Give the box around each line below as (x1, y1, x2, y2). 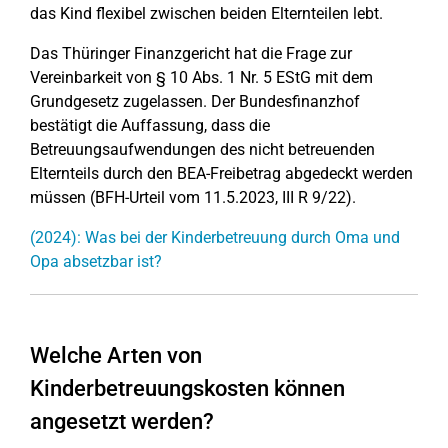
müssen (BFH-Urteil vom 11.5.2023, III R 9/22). (30, 188, 356, 207)
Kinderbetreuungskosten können (30, 376, 345, 401)
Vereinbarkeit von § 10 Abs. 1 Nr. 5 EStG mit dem (30, 68, 373, 87)
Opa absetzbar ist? (30, 252, 162, 271)
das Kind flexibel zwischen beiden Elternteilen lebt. (30, 4, 383, 23)
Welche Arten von (30, 343, 202, 368)
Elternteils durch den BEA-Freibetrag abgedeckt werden (30, 164, 413, 183)
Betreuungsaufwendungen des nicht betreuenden (30, 140, 375, 159)
